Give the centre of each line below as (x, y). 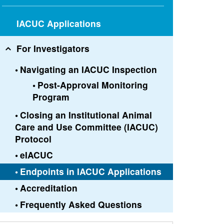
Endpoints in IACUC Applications (91, 171)
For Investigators (53, 48)
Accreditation (49, 187)
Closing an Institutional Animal (86, 114)
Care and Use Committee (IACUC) (86, 126)
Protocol (33, 138)
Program (51, 96)
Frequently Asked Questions (81, 204)
